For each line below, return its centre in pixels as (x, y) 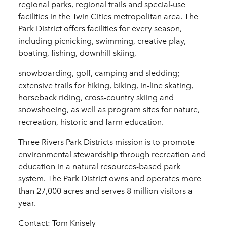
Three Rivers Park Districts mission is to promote (106, 142)
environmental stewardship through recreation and (112, 155)
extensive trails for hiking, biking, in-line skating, (106, 86)
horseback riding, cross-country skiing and (96, 98)
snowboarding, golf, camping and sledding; (99, 73)
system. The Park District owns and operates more (110, 179)
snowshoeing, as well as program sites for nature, (109, 110)
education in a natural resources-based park (99, 167)
